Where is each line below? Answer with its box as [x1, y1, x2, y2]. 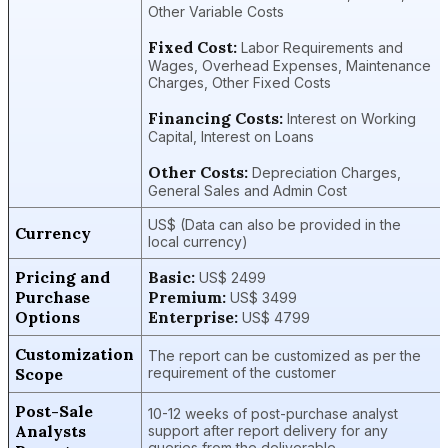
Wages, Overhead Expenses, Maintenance [148, 56, 431, 74]
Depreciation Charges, [248, 163, 401, 181]
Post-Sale [15, 400, 93, 421]
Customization [15, 343, 134, 364]
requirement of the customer [148, 363, 336, 381]
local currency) [148, 232, 248, 250]
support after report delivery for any [148, 421, 388, 439]
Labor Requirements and [237, 38, 403, 56]
